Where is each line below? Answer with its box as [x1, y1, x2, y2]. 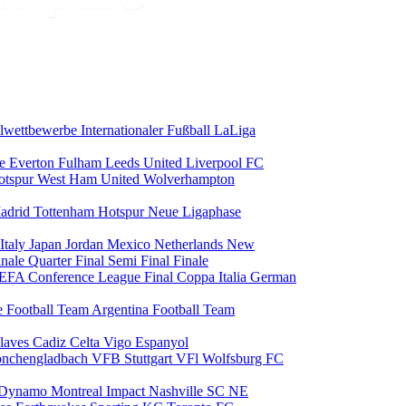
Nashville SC [149, 382, 228, 399]
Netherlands [154, 236, 227, 252]
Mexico [107, 236, 154, 252]
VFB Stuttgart [92, 350, 176, 366]
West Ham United [37, 170, 143, 187]
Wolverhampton [143, 170, 235, 187]
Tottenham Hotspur [34, 203, 148, 219]
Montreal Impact [51, 382, 149, 399]
